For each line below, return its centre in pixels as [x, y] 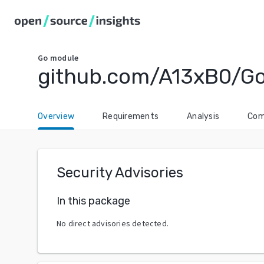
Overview [56, 116]
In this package [93, 201]
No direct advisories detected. [113, 223]
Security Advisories [120, 173]
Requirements [131, 116]
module [64, 58]
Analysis [203, 116]
